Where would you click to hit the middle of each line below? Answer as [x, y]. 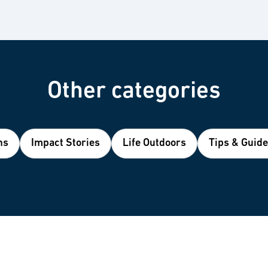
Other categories [134, 92]
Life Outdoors [154, 143]
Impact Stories [65, 143]
